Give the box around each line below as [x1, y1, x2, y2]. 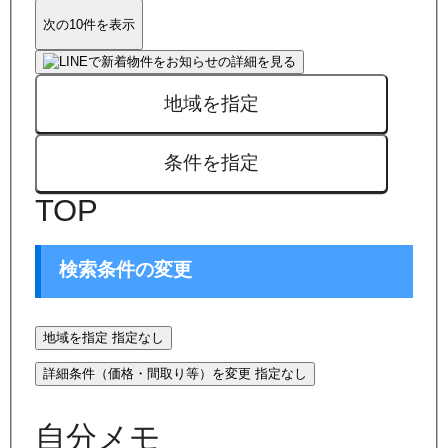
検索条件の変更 [59, 259, 193, 281]
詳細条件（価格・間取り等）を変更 [43, 365, 252, 381]
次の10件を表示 [43, 16, 136, 32]
